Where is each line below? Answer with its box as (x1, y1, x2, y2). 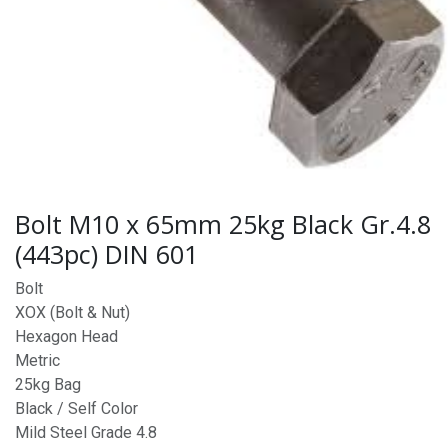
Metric (15, 351, 60, 370)
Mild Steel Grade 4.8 (15, 423, 157, 442)
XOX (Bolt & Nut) (15, 303, 130, 322)
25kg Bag (15, 375, 81, 394)
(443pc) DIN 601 (15, 237, 198, 271)
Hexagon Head (15, 327, 118, 346)
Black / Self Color (15, 399, 138, 418)
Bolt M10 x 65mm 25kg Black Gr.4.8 (15, 207, 431, 241)
